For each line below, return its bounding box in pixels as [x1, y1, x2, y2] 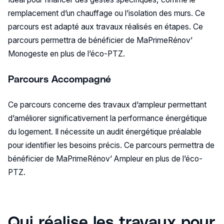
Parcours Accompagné [7, 72, 111, 84]
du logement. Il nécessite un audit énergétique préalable [7, 126, 201, 136]
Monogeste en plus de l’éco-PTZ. [7, 48, 125, 58]
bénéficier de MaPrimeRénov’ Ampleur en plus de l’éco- [7, 153, 202, 163]
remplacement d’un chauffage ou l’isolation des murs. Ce [7, 8, 205, 18]
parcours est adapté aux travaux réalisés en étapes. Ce [7, 21, 203, 31]
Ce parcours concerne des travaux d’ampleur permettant [7, 99, 206, 109]
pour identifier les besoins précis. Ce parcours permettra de [7, 140, 214, 150]
